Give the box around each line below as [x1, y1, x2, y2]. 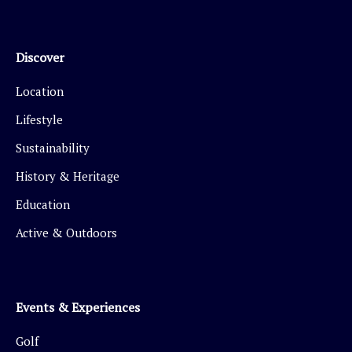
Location [16, 83, 64, 99]
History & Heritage [16, 168, 119, 184]
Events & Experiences [16, 299, 140, 316]
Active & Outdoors [16, 225, 117, 240]
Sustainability [16, 140, 90, 156]
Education [16, 196, 70, 212]
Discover [16, 49, 64, 66]
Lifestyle [16, 112, 63, 127]
